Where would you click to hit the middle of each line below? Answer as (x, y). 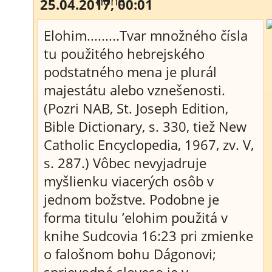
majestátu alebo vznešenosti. (134, 90)
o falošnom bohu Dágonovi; (130, 254)
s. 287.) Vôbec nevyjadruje (125, 163)
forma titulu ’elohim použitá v (136, 217)
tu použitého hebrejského (124, 53)
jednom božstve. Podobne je (131, 199)
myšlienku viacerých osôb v (129, 181)
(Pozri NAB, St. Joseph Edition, (136, 108)
